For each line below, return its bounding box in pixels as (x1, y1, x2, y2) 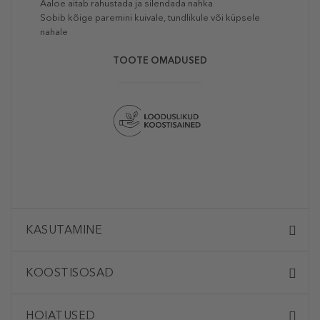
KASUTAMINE (26, 223, 102, 237)
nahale (40, 26, 68, 38)
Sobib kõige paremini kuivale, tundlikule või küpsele (40, 12, 260, 24)
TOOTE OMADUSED (113, 55, 207, 66)
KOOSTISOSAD (26, 266, 114, 280)
